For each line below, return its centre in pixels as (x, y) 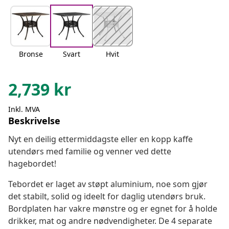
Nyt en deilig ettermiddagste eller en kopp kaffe (100, 139)
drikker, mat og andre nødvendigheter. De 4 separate (110, 221)
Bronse (31, 54)
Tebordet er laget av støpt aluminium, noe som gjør (108, 184)
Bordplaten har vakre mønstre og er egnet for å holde (113, 209)
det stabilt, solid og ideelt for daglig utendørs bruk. (107, 197)
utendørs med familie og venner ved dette (90, 152)
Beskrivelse (34, 121)
